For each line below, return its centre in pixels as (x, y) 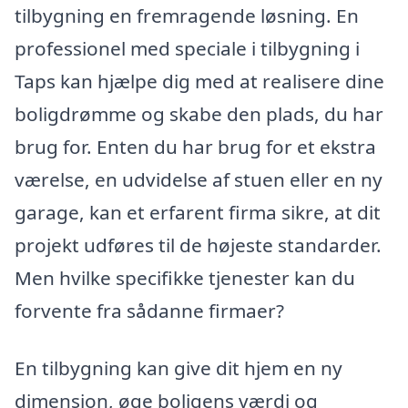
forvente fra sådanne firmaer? (149, 310)
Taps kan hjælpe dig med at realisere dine (199, 81)
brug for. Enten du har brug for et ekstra (195, 146)
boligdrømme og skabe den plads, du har (199, 113)
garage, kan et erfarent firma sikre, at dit (198, 212)
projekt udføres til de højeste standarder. (198, 245)
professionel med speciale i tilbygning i (187, 48)
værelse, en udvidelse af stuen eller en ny (199, 179)
